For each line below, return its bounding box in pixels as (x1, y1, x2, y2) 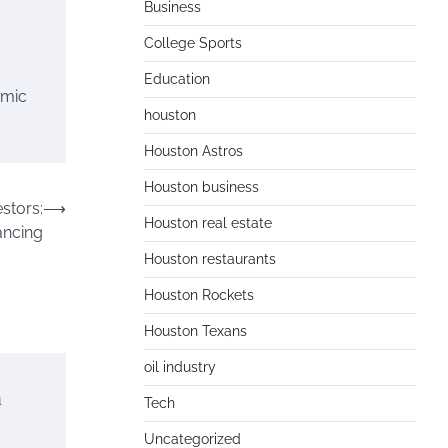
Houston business (144, 179, 259, 195)
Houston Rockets (144, 287, 254, 303)
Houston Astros (144, 143, 243, 159)
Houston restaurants (144, 251, 276, 267)
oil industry (144, 359, 216, 375)
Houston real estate (144, 215, 272, 231)
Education (144, 71, 210, 87)
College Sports (144, 35, 242, 51)
